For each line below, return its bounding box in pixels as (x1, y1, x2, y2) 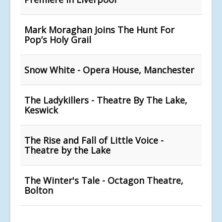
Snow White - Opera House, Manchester (24, 63, 194, 76)
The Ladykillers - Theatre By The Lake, (24, 94, 187, 106)
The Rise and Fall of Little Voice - (24, 134, 164, 146)
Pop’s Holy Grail (24, 33, 91, 46)
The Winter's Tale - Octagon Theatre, (24, 174, 183, 186)
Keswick (24, 104, 58, 116)
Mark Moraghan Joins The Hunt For (24, 23, 174, 36)
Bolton (24, 184, 53, 196)
